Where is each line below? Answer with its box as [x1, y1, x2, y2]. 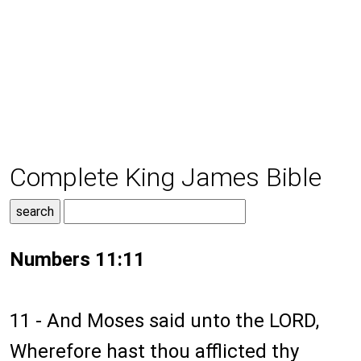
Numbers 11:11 [10, 248, 145, 272]
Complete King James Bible [10, 162, 322, 193]
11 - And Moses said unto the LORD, [10, 309, 319, 333]
